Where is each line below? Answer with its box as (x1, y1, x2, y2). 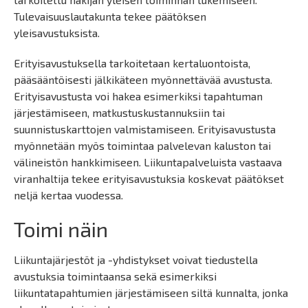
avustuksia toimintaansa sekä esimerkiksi (14, 269, 217, 283)
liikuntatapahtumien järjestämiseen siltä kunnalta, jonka (14, 286, 288, 299)
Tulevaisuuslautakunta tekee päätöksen (14, 10, 206, 23)
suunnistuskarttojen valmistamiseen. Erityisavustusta (14, 122, 276, 135)
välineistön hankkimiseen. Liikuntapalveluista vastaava (14, 155, 282, 168)
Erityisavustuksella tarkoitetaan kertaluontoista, (14, 56, 250, 69)
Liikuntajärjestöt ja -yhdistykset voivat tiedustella (14, 253, 258, 266)
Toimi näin (14, 217, 108, 241)
